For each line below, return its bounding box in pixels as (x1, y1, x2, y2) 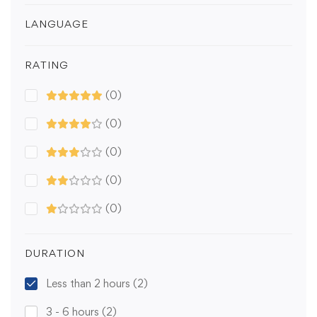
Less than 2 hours (46, 277, 133, 291)
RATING (25, 59, 69, 71)
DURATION (25, 247, 85, 260)
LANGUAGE (25, 18, 88, 30)
